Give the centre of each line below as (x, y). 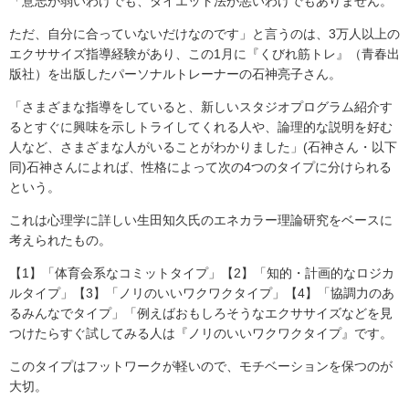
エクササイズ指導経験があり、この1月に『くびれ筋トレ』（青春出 (204, 54)
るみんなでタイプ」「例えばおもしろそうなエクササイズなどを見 (201, 314)
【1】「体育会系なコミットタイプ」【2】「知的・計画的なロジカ (202, 273)
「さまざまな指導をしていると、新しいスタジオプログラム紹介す (201, 107)
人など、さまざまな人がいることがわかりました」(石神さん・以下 (203, 147)
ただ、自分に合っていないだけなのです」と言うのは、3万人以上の (204, 34)
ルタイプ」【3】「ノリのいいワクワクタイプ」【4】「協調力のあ (202, 294)
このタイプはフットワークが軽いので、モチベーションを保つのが (201, 367)
